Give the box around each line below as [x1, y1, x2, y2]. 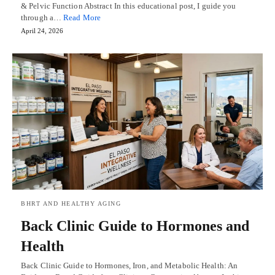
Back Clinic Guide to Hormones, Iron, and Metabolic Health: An [21, 260, 238, 270]
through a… [21, 13, 64, 23]
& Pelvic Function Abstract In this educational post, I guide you [21, 1, 236, 11]
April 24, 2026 [21, 27, 63, 35]
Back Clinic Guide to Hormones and [21, 217, 249, 234]
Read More [63, 13, 101, 23]
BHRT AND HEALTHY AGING [21, 199, 121, 207]
